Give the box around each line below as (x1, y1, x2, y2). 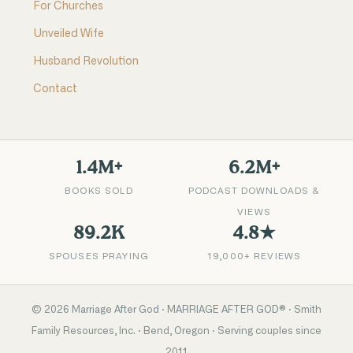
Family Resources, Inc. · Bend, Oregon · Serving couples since (32, 326, 321, 336)
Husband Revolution (32, 56, 139, 68)
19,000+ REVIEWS (206, 252, 302, 262)
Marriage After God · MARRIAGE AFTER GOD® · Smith (69, 305, 321, 315)
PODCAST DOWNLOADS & (188, 187, 321, 196)
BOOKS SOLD (65, 187, 133, 196)
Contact (32, 84, 77, 95)
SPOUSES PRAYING (48, 252, 150, 262)
